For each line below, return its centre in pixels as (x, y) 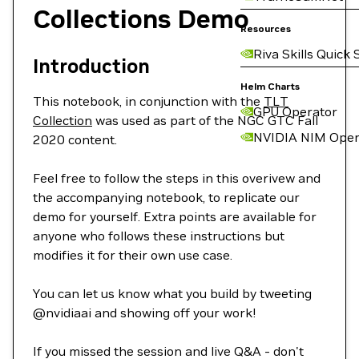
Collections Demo (141, 19)
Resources (266, 28)
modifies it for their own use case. (133, 255)
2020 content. (75, 139)
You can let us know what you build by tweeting (172, 293)
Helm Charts (270, 86)
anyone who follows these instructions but (159, 236)
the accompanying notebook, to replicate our (166, 197)
